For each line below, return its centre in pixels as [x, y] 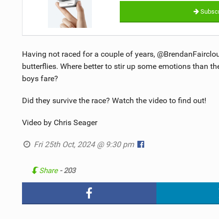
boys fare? [40, 78]
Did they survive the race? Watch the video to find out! [114, 100]
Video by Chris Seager [59, 122]
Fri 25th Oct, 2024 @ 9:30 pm [84, 144]
